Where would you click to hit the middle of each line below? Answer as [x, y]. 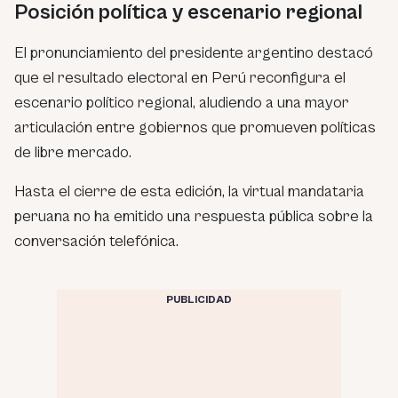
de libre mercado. [73, 152]
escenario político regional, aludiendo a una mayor [182, 102]
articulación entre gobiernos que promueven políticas [195, 127]
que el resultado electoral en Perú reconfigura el [180, 77]
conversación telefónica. [96, 241]
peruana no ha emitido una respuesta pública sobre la [194, 216]
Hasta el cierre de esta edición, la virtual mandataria [189, 191]
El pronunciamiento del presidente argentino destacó [194, 52]
